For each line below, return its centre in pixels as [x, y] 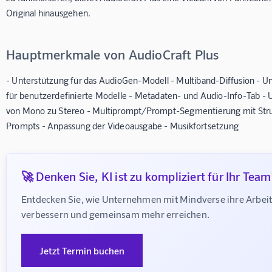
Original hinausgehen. [49, 12]
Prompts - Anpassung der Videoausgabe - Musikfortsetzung [123, 125]
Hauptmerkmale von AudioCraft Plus [113, 54]
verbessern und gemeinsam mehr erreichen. [116, 214]
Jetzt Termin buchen [82, 250]
